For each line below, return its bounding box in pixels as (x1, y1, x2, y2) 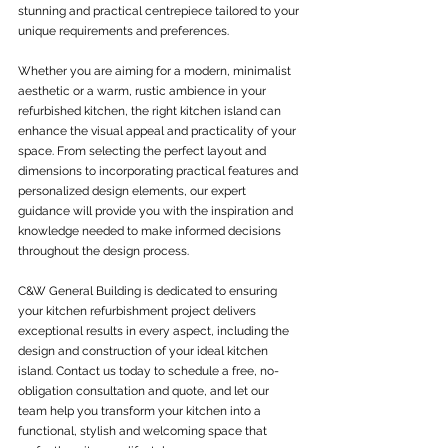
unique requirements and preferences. (18, 24, 229, 38)
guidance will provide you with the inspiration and (18, 204, 296, 218)
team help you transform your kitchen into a (18, 404, 264, 418)
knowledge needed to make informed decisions (18, 224, 284, 238)
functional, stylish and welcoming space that (18, 424, 270, 438)
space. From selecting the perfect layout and (18, 144, 269, 158)
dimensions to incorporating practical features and (18, 164, 301, 178)
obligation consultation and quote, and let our (18, 384, 272, 398)
